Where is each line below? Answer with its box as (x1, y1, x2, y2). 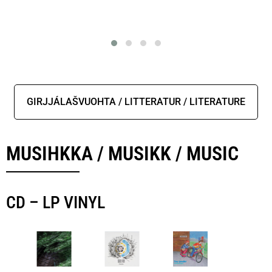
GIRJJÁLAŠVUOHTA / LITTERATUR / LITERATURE (27, 96, 245, 108)
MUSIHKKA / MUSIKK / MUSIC (6, 142, 239, 166)
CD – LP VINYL (6, 192, 105, 213)
